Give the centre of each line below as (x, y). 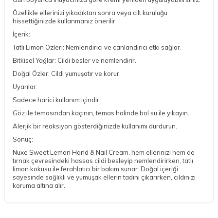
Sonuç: (23, 139)
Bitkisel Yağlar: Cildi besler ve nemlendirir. (74, 60)
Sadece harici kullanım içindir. (57, 100)
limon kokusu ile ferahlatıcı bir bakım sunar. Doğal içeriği (95, 169)
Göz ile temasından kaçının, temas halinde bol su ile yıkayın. (101, 113)
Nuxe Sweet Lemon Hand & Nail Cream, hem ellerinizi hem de (104, 152)
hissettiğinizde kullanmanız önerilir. (65, 21)
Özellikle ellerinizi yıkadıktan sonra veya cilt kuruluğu (90, 12)
